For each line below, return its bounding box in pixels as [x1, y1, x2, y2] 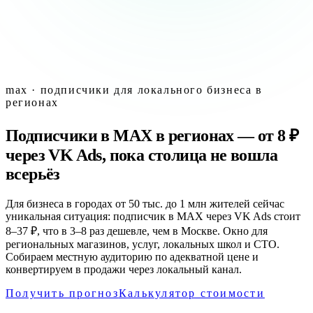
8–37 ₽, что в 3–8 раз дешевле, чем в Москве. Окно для [6, 224, 268, 237]
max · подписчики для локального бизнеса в [6, 84, 263, 96]
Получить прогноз [6, 286, 119, 299]
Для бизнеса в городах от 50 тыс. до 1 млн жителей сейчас [6, 197, 284, 210]
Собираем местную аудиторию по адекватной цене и [6, 250, 259, 263]
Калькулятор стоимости [118, 286, 265, 299]
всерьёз [6, 164, 60, 183]
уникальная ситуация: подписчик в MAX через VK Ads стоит [6, 210, 300, 222]
